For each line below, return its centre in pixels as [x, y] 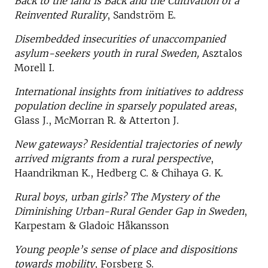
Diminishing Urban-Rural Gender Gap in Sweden [129, 211]
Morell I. [34, 67]
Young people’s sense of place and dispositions [126, 249]
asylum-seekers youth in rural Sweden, [107, 53]
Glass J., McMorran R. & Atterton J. [97, 120]
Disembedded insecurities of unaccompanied [120, 39]
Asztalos [221, 53]
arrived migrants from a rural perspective [112, 158]
